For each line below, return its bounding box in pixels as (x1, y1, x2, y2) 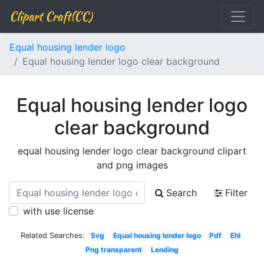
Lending (150, 245, 179, 254)
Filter (225, 187, 247, 199)
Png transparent (85, 245, 143, 254)
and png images (96, 159, 168, 171)
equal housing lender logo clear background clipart (18, 145, 246, 157)
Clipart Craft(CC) (9, 8, 92, 25)
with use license (23, 205, 94, 217)
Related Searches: (21, 231, 85, 240)
